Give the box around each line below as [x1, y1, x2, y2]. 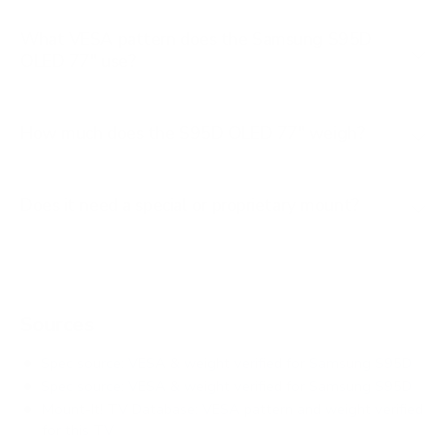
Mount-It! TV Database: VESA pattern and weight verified [41, 399, 424, 420]
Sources [20, 310, 94, 338]
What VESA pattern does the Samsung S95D [20, 27, 372, 52]
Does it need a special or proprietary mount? [20, 192, 359, 217]
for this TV [41, 420, 114, 441]
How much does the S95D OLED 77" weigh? [20, 121, 365, 146]
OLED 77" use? [20, 49, 136, 74]
